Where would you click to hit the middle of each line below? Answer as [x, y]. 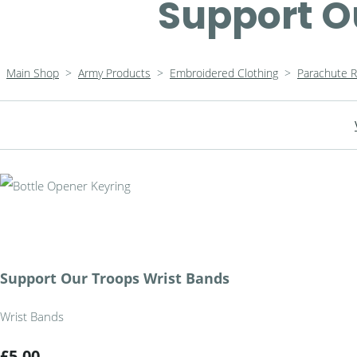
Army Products [114, 73]
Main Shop [33, 73]
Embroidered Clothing [224, 73]
